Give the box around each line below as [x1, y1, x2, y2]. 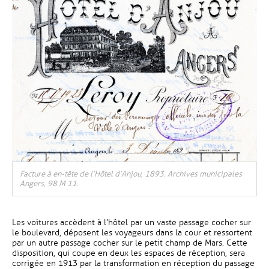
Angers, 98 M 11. [20, 179, 79, 189]
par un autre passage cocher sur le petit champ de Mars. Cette [12, 238, 247, 248]
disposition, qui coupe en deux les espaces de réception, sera [12, 248, 245, 258]
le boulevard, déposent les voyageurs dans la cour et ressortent [12, 228, 252, 238]
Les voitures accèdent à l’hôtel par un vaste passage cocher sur [12, 217, 251, 228]
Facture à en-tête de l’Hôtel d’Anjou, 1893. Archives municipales [20, 169, 242, 179]
